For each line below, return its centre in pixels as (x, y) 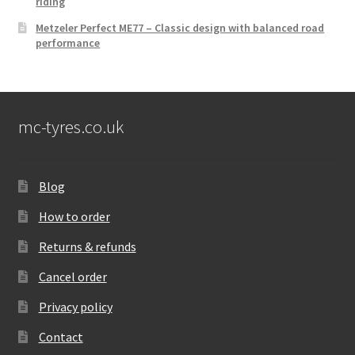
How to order (74, 216)
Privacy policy (75, 306)
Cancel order (73, 276)
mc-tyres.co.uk (71, 126)
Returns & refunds (87, 246)
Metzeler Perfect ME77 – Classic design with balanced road (180, 27)
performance (68, 42)
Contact (61, 336)
